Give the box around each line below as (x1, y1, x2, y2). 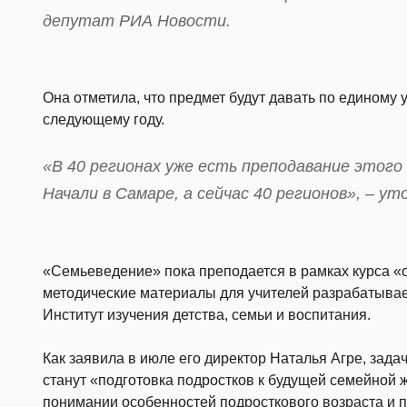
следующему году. (43, 112, 164, 127)
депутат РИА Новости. (43, 11, 231, 30)
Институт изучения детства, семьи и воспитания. (43, 306, 371, 323)
